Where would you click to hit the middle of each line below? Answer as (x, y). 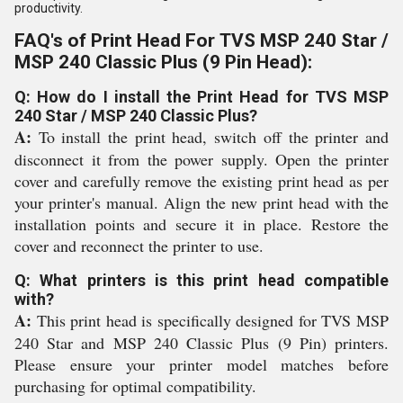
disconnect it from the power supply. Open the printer (201, 159)
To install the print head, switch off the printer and (210, 137)
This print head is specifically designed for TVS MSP (210, 320)
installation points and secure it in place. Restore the (201, 224)
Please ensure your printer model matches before (201, 364)
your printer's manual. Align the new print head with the (201, 202)
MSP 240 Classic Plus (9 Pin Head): (163, 62)
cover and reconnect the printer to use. (139, 246)
